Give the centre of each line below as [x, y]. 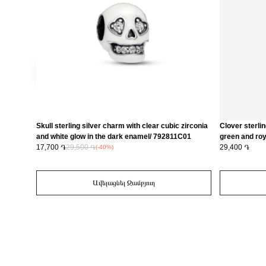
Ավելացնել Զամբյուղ [124, 183]
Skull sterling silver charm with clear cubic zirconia [122, 126]
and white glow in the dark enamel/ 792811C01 [114, 137]
